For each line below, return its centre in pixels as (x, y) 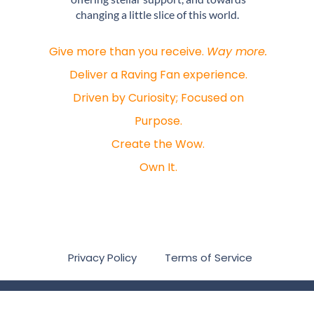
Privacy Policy (102, 257)
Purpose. (158, 121)
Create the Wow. (158, 144)
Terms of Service (209, 257)
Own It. (158, 167)
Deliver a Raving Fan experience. (158, 75)
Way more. (237, 52)
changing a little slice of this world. (158, 14)
